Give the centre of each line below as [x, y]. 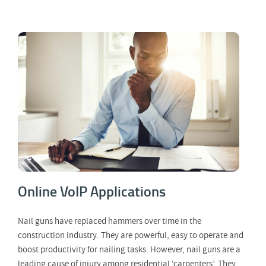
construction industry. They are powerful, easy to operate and [131, 236]
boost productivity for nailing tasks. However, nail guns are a [129, 250]
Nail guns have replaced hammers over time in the [110, 221]
